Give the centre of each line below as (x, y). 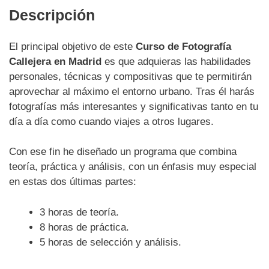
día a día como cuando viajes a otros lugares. (111, 121)
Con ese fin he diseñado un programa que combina (123, 152)
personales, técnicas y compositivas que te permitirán (130, 76)
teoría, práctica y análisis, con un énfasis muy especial (133, 167)
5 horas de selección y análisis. (110, 242)
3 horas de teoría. (79, 212)
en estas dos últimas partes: (73, 182)
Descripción (52, 15)
